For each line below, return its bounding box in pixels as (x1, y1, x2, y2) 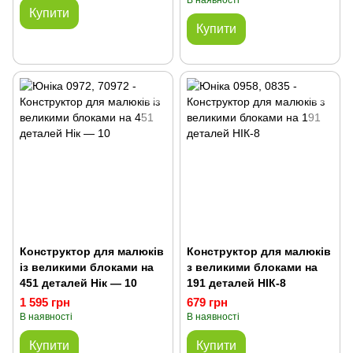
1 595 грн (20, 295, 70, 309)
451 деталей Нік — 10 (20, 277, 137, 289)
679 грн (187, 295, 228, 309)
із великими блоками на (20, 261, 154, 273)
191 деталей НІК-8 (187, 277, 286, 289)
